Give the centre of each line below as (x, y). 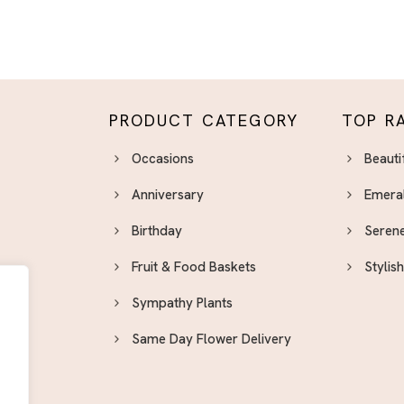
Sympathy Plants (182, 303)
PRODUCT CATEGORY (204, 121)
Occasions (162, 159)
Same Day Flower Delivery (211, 340)
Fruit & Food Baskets (193, 267)
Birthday (156, 231)
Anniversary (167, 195)
